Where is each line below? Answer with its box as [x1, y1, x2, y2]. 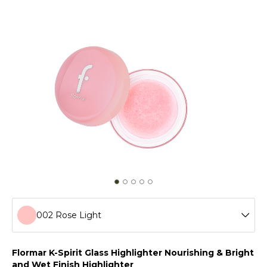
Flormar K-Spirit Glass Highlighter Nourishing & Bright [12, 247, 254, 258]
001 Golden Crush [39, 241, 113, 253]
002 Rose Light [36, 209, 101, 221]
